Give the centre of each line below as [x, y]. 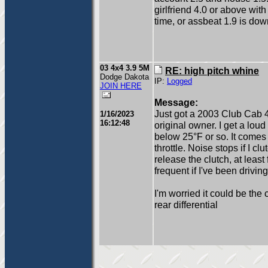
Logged [179, 81]
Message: [176, 102]
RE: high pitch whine [212, 71]
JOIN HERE [121, 86]
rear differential [186, 205]
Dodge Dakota [124, 77]
